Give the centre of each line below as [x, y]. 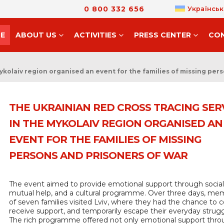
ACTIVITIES [95, 35]
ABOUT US [36, 35]
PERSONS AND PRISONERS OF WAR [98, 155]
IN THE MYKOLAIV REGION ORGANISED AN [116, 123]
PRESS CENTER [162, 35]
